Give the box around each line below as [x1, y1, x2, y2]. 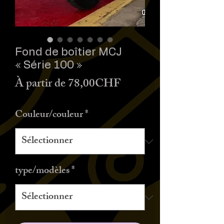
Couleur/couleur [15, 106, 83, 124]
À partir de [15, 74, 68, 95]
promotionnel [120, 93, 185, 113]
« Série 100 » [15, 59, 82, 70]
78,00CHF [68, 74, 120, 95]
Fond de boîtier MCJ [15, 46, 122, 57]
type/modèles [15, 162, 69, 180]
